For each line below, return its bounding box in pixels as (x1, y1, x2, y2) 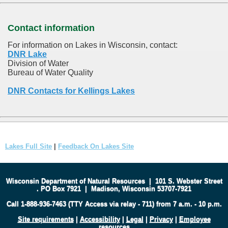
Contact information (8, 22, 95, 33)
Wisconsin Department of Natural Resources (6, 177, 145, 185)
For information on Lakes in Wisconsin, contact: (8, 41, 178, 50)
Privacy (149, 215, 173, 223)
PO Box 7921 (39, 185, 81, 193)
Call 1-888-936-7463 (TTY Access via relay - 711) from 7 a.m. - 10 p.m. (6, 200, 222, 208)
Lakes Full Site (5, 142, 52, 151)
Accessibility (79, 215, 120, 223)
